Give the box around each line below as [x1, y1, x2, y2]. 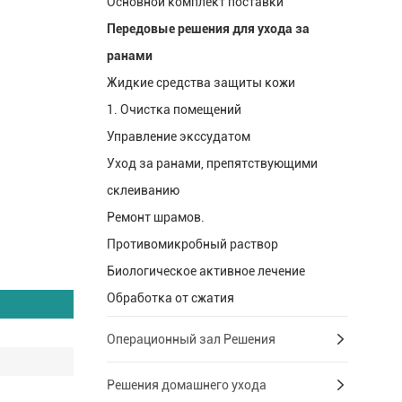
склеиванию [106, 183, 179, 198]
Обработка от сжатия [106, 291, 234, 306]
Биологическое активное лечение [106, 264, 305, 279]
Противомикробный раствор [106, 237, 278, 252]
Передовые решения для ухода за [106, 22, 310, 37]
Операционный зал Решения [106, 332, 275, 347]
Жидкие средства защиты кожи [106, 75, 295, 91]
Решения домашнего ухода [106, 378, 267, 393]
